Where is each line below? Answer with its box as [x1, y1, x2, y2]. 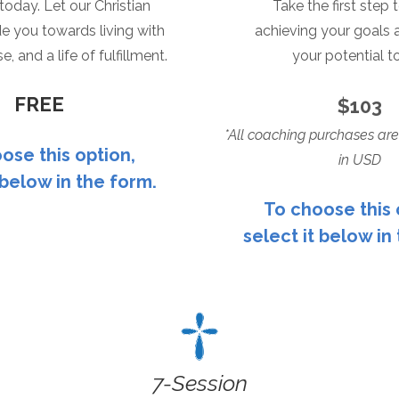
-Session [162, 369, 248, 396]
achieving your [254, 22, 354, 40]
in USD [338, 151, 381, 169]
